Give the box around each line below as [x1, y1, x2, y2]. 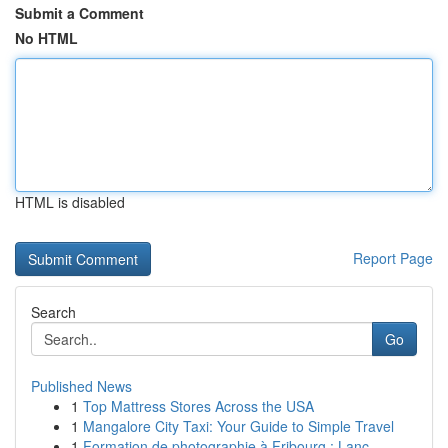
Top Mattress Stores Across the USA [83, 396, 314, 416]
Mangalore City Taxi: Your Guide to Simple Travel [83, 416, 394, 436]
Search [31, 302, 76, 322]
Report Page [353, 248, 433, 268]
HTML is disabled [15, 192, 125, 212]
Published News [31, 376, 132, 396]
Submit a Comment [15, 3, 144, 23]
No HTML [15, 28, 78, 48]
